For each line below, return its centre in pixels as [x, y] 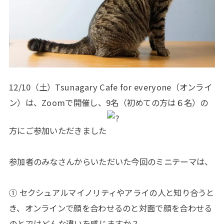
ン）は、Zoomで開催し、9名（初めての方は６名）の [108, 103]
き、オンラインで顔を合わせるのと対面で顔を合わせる [110, 208]
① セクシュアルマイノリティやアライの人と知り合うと [111, 193]
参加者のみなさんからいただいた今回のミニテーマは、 [111, 162]
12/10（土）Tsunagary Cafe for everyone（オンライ [110, 87]
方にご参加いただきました [58, 131]
